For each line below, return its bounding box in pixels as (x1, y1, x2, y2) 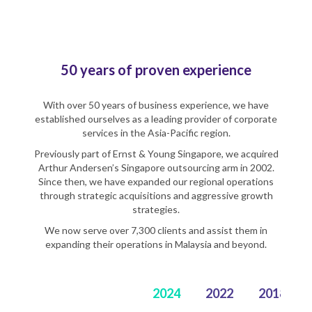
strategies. (132, 203, 180, 216)
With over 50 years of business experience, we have (43, 99, 269, 111)
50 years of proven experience (61, 61, 251, 79)
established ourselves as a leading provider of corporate (35, 113, 277, 125)
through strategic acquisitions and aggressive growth (39, 189, 273, 202)
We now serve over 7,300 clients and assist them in (45, 224, 267, 237)
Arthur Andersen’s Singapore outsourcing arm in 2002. (38, 162, 274, 174)
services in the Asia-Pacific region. (81, 127, 231, 139)
